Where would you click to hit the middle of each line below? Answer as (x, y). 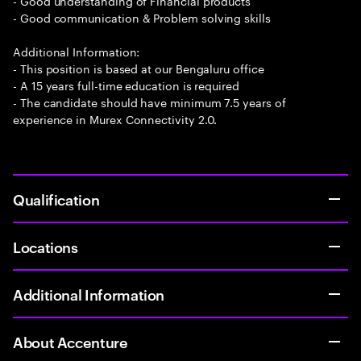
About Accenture (71, 341)
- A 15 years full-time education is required (126, 85)
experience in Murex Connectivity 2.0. (115, 118)
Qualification (56, 199)
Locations (46, 246)
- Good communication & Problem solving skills (142, 17)
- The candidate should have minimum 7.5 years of (149, 102)
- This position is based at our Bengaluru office (139, 68)
